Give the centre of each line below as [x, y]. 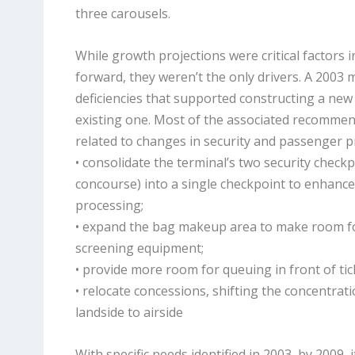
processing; [109, 206]
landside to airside [129, 313]
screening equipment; [139, 248]
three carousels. [124, 14]
